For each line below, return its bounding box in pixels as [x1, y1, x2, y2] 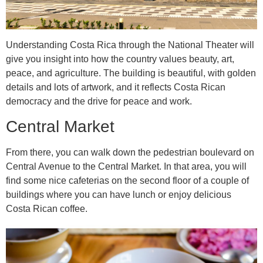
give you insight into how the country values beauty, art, [6, 53, 234, 64]
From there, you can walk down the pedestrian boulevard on [6, 147, 254, 158]
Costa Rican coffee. [6, 204, 87, 214]
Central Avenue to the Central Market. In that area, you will [6, 161, 247, 172]
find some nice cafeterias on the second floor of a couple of [6, 176, 249, 186]
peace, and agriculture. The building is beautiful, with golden [6, 68, 256, 78]
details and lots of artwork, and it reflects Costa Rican [6, 82, 225, 92]
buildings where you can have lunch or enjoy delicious [6, 190, 231, 200]
